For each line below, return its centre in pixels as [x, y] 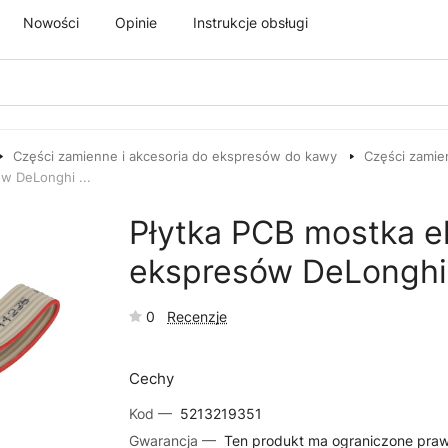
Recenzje [197, 316]
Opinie [136, 22]
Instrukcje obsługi [250, 22]
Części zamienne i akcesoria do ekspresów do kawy [175, 156]
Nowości [51, 22]
